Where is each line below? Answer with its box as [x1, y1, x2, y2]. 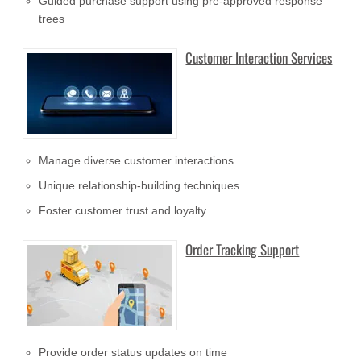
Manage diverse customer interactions [39, 154, 234, 168]
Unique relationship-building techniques [39, 179, 240, 193]
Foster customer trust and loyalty [39, 204, 207, 218]
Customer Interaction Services [185, 48, 333, 68]
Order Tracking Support [185, 239, 300, 260]
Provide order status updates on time [39, 346, 228, 359]
